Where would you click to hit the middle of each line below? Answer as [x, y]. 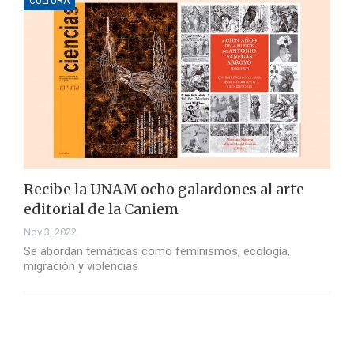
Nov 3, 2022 [50, 232]
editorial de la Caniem [101, 209]
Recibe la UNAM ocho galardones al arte [164, 190]
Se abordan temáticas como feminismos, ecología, [157, 252]
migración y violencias [81, 267]
